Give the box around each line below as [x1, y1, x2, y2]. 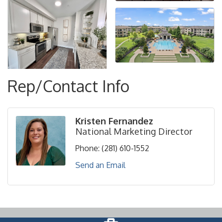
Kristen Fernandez [75, 115, 153, 127]
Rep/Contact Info [7, 76, 129, 97]
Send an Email [75, 160, 125, 170]
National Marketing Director [75, 126, 192, 137]
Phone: [75, 143, 100, 154]
